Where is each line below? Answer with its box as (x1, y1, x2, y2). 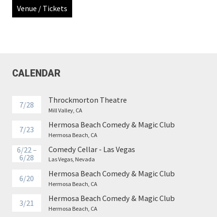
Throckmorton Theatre (48, 95, 127, 105)
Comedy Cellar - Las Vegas (48, 144, 136, 154)
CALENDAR (12, 67, 61, 79)
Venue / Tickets (17, 3, 67, 14)
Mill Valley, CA (48, 106, 83, 114)
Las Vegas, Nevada (48, 155, 95, 163)
